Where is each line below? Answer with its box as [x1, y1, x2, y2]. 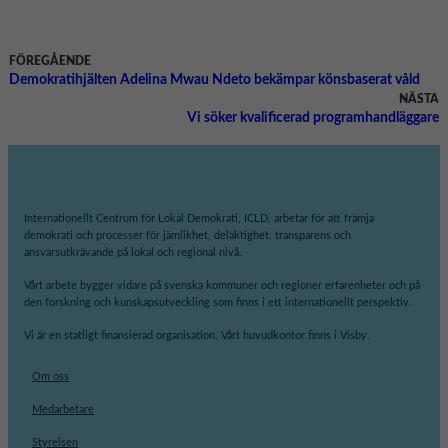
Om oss [32, 371, 69, 383]
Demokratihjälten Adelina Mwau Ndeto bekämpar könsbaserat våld [9, 73, 420, 88]
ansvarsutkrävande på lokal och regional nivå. [24, 247, 242, 259]
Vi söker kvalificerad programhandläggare [187, 111, 439, 126]
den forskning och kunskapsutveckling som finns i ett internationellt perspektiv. [24, 297, 412, 309]
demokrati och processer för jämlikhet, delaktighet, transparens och [24, 230, 351, 242]
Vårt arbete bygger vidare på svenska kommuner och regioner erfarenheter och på [24, 280, 420, 292]
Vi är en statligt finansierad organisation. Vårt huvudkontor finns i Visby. [24, 330, 370, 342]
